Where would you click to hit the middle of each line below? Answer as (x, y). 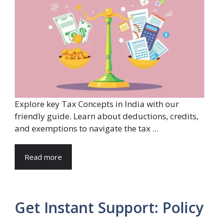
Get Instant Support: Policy (109, 208)
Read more (43, 157)
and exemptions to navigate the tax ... (87, 129)
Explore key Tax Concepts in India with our (97, 104)
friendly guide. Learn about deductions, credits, (107, 116)
